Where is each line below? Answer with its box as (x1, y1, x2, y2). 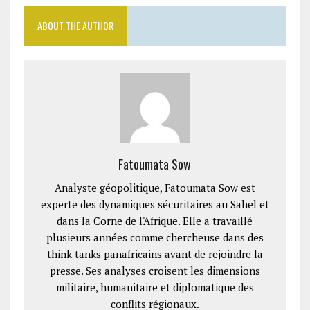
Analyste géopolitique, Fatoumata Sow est (54, 180, 255, 194)
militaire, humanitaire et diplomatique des (55, 280, 254, 294)
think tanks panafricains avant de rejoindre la (46, 246, 263, 261)
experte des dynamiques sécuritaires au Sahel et (40, 197, 269, 211)
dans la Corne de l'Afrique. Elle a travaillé (57, 213, 253, 228)
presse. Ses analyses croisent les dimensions (49, 263, 260, 277)
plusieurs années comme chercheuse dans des (46, 230, 264, 244)
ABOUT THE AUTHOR (37, 17, 113, 33)
